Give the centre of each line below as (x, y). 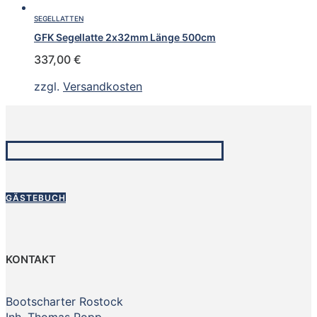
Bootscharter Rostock (64, 302)
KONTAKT (31, 260)
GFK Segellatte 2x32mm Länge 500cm (125, 37)
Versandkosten (103, 87)
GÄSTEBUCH (36, 198)
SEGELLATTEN (59, 19)
